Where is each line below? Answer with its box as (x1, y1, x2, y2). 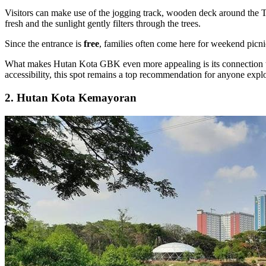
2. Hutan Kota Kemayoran (5, 91, 137, 104)
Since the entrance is (5, 39, 84, 49)
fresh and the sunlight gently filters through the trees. (5, 18, 201, 29)
